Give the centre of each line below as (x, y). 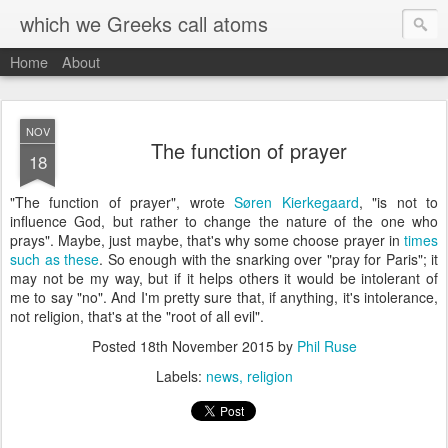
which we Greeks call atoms (144, 23)
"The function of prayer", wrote (122, 202)
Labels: (180, 376)
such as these (54, 259)
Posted (115, 346)
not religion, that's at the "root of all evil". (137, 316)
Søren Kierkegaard (296, 202)
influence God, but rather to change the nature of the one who (224, 221)
